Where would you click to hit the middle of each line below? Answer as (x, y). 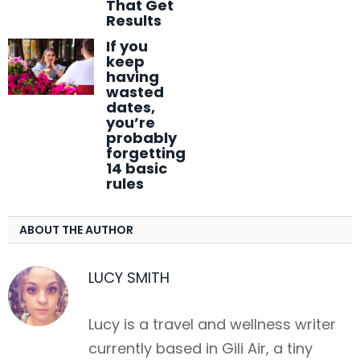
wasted (135, 92)
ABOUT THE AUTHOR (76, 229)
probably (141, 137)
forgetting (146, 153)
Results (134, 20)
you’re (131, 122)
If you (127, 46)
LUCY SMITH (129, 277)
